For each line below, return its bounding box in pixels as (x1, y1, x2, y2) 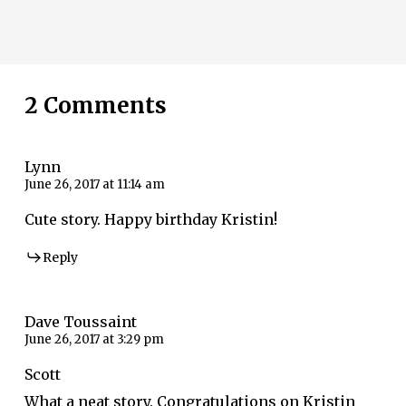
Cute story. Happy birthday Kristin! (24, 210, 277, 229)
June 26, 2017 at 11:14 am (24, 177, 165, 193)
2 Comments (24, 92, 167, 121)
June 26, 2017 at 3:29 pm (24, 332, 164, 348)
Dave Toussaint (24, 313, 137, 332)
